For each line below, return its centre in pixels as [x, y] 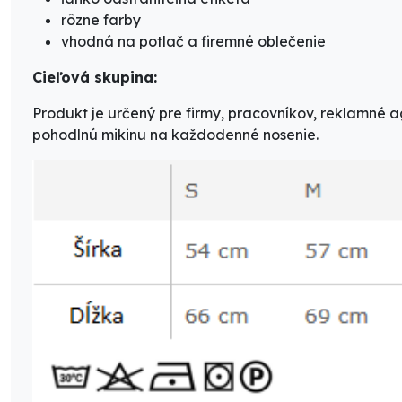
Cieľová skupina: [95, 78]
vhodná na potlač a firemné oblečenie [193, 42]
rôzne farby [101, 20]
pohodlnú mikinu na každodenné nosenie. [175, 135]
